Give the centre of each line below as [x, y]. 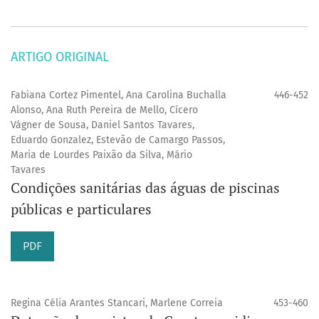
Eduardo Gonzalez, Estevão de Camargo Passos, [118, 140]
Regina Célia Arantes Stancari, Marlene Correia [117, 303]
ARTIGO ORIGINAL [60, 57]
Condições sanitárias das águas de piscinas [145, 188]
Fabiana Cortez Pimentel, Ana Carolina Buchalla [119, 95]
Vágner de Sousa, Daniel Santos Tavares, [103, 125]
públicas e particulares [81, 209]
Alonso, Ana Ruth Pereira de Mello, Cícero [104, 110]
